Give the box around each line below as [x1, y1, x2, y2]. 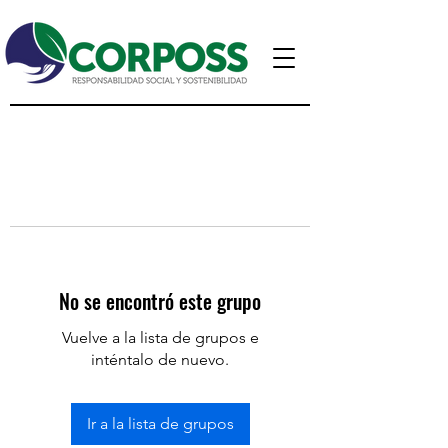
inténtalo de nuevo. [91, 349, 229, 369]
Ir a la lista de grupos [86, 413, 234, 433]
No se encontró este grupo [59, 285, 261, 316]
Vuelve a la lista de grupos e [61, 327, 259, 347]
